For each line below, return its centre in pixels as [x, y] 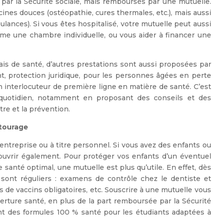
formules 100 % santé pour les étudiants [96, 212]
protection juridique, [45, 76]
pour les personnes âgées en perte [146, 76]
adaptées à [190, 212]
